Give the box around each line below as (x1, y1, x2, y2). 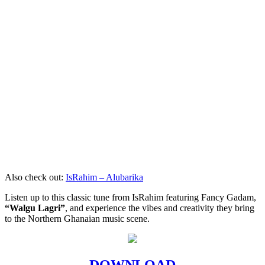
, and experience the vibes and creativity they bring (65, 202, 254, 213)
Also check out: (5, 172, 66, 182)
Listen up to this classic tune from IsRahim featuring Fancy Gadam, (5, 192, 256, 202)
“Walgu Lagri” (5, 202, 65, 213)
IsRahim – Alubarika (66, 172, 143, 182)
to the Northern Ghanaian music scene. (5, 213, 150, 224)
